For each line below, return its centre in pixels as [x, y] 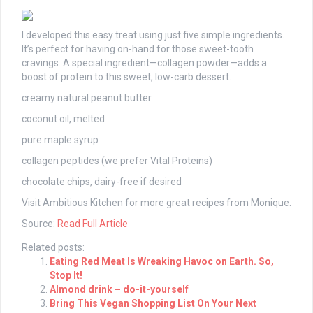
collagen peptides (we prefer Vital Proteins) [117, 161]
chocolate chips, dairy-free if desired [102, 182]
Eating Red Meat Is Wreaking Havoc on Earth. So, [162, 262]
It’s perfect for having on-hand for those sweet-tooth [138, 49]
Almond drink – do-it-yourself [119, 290]
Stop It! [66, 276]
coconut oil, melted [63, 119]
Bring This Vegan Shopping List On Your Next [153, 304]
